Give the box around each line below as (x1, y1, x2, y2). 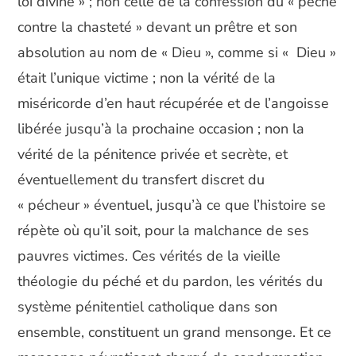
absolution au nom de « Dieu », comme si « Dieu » (17, 43, 337, 62)
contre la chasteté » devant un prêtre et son (17, 17, 298, 37)
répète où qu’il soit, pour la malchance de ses (17, 221, 310, 240)
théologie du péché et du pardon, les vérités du (17, 272, 323, 291)
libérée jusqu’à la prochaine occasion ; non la (17, 119, 305, 138)
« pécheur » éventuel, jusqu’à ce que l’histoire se (17, 195, 327, 215)
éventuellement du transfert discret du (17, 170, 265, 189)
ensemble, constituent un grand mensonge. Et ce (17, 323, 332, 342)
